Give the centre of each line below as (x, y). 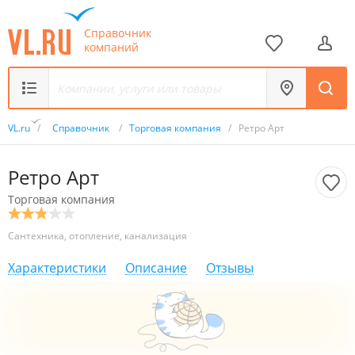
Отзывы (230, 268)
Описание (156, 268)
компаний (111, 47)
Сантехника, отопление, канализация (97, 236)
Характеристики (57, 268)
